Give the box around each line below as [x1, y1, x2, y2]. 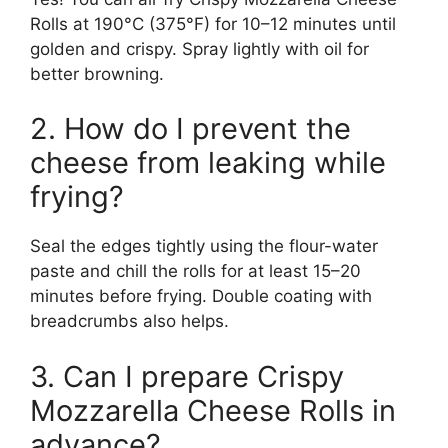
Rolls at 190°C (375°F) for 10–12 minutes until [30, 13, 396, 34]
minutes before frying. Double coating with [30, 286, 372, 307]
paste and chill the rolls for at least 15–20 [30, 261, 361, 282]
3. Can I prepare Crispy [30, 358, 344, 394]
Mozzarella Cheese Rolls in [30, 392, 396, 428]
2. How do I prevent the [30, 111, 351, 147]
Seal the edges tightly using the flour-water [30, 236, 378, 257]
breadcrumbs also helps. [30, 311, 229, 332]
